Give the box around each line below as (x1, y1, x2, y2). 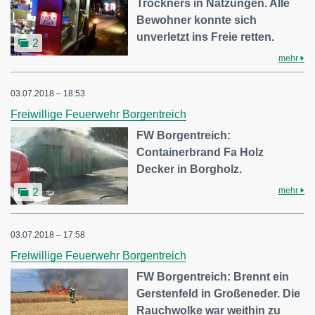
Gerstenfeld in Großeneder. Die (136, 287, 301, 300)
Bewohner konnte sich (136, 14, 257, 27)
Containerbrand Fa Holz (136, 146, 264, 159)
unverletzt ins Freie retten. (136, 31, 275, 44)
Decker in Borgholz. (136, 163, 243, 176)
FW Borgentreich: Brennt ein (136, 270, 290, 283)
